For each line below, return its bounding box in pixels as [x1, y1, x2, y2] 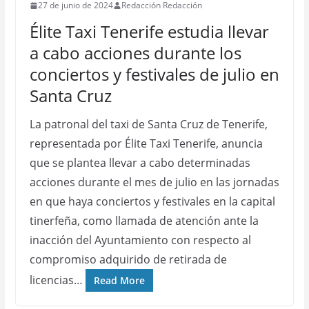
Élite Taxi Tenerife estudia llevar [29, 20, 269, 43]
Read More [93, 274, 145, 287]
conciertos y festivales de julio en [29, 63, 279, 86]
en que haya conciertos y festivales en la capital [29, 194, 275, 209]
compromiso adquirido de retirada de [29, 252, 227, 267]
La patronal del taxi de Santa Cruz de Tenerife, [29, 117, 268, 132]
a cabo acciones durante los [29, 41, 241, 64]
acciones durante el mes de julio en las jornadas [29, 175, 279, 190]
